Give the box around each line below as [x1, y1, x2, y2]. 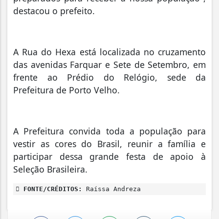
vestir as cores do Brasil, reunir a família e [13, 138, 206, 150]
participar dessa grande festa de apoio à [13, 151, 206, 163]
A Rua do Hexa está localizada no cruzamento [13, 46, 206, 58]
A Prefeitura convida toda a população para [13, 125, 206, 137]
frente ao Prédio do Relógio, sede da [13, 71, 206, 84]
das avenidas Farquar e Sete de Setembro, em [13, 59, 206, 71]
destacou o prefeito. [13, 5, 95, 17]
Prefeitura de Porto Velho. [13, 84, 120, 96]
